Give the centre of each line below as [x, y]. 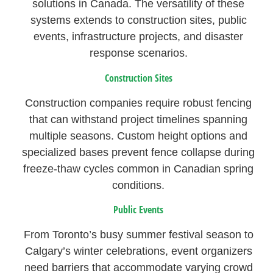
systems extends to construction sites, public [138, 20]
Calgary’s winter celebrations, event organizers [138, 251]
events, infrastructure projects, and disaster [139, 37]
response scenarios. [138, 53]
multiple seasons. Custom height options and [139, 136]
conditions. [139, 185]
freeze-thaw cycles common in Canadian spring [139, 168]
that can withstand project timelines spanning [139, 119]
